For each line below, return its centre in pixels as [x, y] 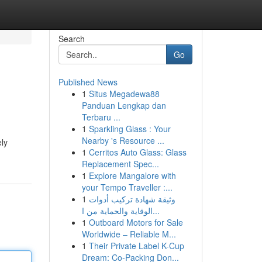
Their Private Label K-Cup [136, 246]
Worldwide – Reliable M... [129, 234]
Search [71, 39]
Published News [88, 82]
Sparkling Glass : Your [130, 129]
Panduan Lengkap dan [124, 105]
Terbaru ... [101, 117]
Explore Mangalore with [132, 175]
